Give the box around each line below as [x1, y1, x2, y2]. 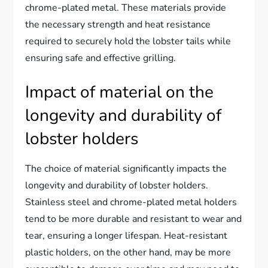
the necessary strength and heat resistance [25, 17, 211, 31]
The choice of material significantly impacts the [25, 162, 227, 175]
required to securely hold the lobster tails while [25, 34, 232, 48]
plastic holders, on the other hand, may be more [25, 245, 232, 259]
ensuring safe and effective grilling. [25, 51, 176, 65]
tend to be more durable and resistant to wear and [25, 212, 242, 226]
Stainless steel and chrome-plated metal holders [25, 195, 237, 209]
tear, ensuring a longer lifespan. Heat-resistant [25, 229, 228, 242]
